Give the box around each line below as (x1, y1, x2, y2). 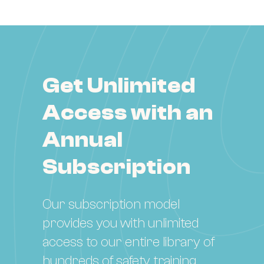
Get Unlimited (42, 73, 196, 98)
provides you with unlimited (42, 214, 199, 231)
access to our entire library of (42, 233, 214, 250)
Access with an (42, 100, 213, 125)
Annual (42, 127, 123, 152)
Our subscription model (42, 196, 180, 212)
